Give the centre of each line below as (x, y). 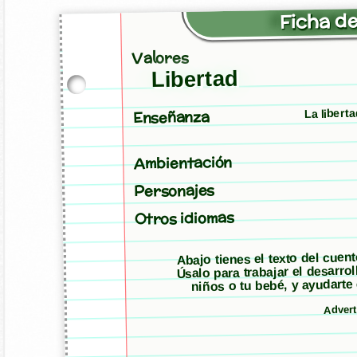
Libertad (194, 79)
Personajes (174, 190)
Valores (159, 58)
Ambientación (183, 163)
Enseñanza (171, 117)
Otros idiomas (184, 218)
